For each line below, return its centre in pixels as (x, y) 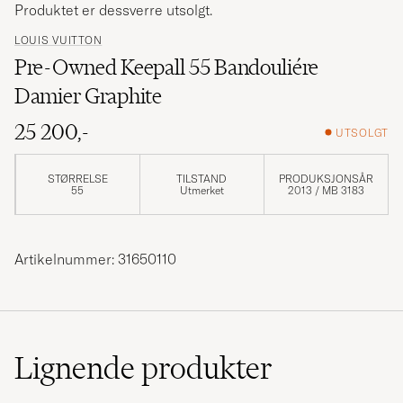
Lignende (78, 368)
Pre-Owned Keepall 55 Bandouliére (167, 67)
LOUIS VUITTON (58, 40)
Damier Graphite (88, 96)
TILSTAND (202, 179)
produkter (207, 368)
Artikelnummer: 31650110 (95, 260)
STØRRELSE (77, 179)
